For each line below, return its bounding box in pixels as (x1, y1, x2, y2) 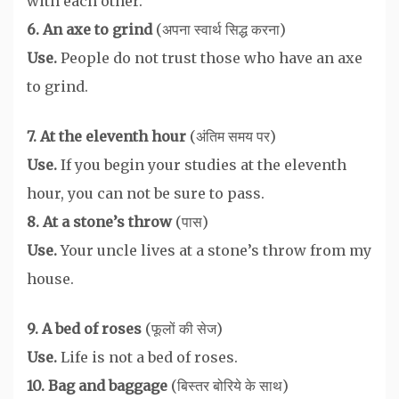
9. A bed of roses (27, 319, 145, 338)
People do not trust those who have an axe (57, 48, 362, 67)
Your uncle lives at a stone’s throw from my (57, 240, 371, 259)
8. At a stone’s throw (27, 212, 175, 231)
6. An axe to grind (27, 20, 156, 38)
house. (27, 269, 74, 288)
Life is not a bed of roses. (61, 347, 238, 366)
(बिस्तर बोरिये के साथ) (171, 376, 289, 395)
